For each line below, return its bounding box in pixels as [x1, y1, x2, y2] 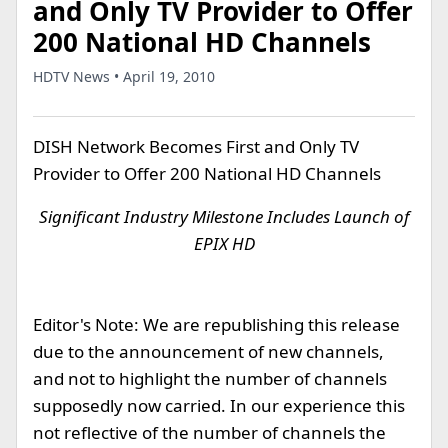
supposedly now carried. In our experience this [33, 394, 405, 417]
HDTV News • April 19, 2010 [33, 67, 215, 86]
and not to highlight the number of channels [33, 367, 387, 390]
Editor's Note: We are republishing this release [33, 313, 400, 336]
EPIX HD [193, 232, 255, 255]
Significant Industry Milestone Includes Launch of [39, 205, 409, 228]
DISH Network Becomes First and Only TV [33, 135, 359, 158]
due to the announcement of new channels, [33, 340, 384, 363]
